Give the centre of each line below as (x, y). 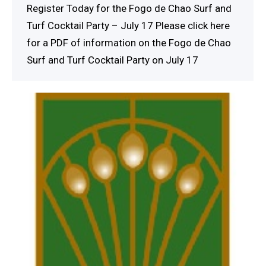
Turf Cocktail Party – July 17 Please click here (128, 26)
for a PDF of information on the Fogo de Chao (129, 43)
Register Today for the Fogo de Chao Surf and (129, 9)
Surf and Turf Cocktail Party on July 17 (113, 60)
